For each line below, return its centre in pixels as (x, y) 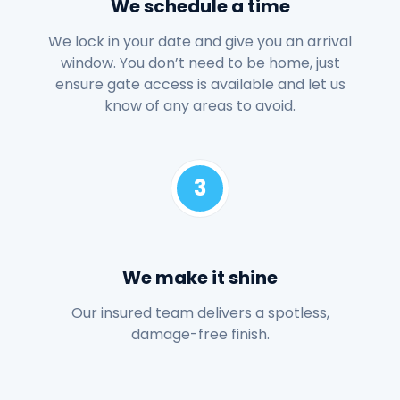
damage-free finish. (200, 334)
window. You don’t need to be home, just (200, 62)
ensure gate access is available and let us (200, 84)
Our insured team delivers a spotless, (200, 312)
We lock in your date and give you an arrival (200, 41)
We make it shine (200, 277)
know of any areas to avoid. (200, 105)
